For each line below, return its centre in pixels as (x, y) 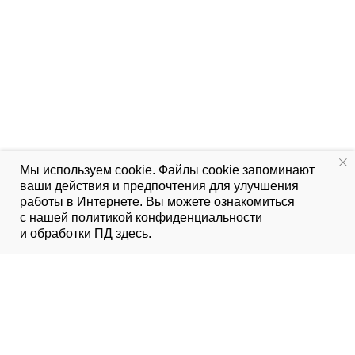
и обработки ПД (68, 233)
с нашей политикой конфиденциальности (141, 218)
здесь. (134, 233)
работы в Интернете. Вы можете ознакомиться (157, 202)
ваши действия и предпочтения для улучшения (159, 186)
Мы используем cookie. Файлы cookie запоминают (167, 170)
